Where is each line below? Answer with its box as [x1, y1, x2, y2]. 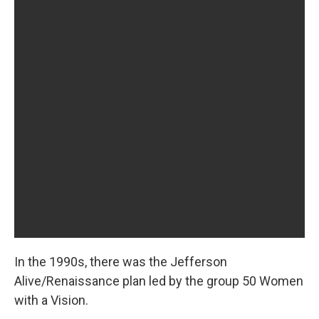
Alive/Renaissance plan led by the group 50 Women [14, 273, 303, 289]
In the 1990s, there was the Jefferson [14, 254, 227, 270]
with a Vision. [14, 293, 88, 308]
